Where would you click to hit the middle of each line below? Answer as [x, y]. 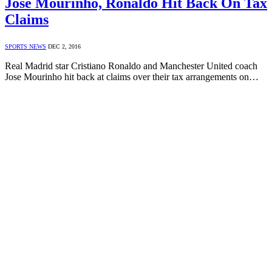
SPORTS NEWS [25, 47]
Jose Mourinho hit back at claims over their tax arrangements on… [132, 77]
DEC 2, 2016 [64, 47]
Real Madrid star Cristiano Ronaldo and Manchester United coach [131, 66]
